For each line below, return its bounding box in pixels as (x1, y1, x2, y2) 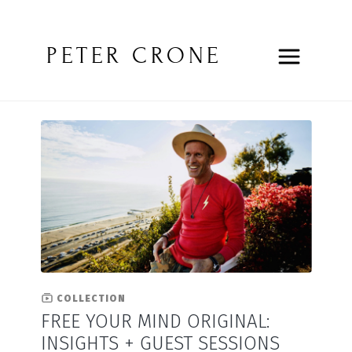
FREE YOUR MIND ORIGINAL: (40, 310, 270, 333)
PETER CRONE (46, 42, 222, 69)
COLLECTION (53, 292, 126, 304)
